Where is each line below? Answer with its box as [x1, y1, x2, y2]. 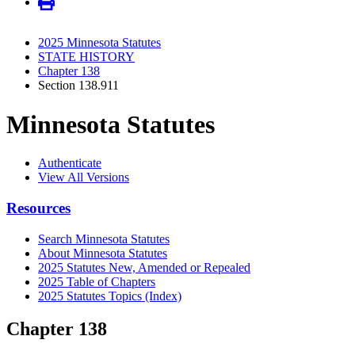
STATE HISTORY [38, 50, 135, 64]
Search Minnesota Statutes [38, 231, 170, 246]
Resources [6, 199, 71, 216]
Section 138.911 [38, 78, 119, 93]
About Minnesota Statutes [38, 246, 167, 260]
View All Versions [38, 170, 129, 185]
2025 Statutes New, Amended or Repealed [38, 260, 250, 274]
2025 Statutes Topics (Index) [38, 288, 181, 303]
